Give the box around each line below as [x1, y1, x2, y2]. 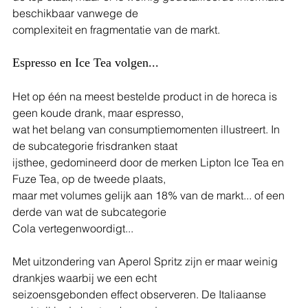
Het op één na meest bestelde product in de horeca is [12, 89, 280, 103]
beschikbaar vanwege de [12, 5, 138, 20]
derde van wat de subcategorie [12, 204, 166, 219]
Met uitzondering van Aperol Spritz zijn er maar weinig [12, 254, 280, 268]
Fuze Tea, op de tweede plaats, [12, 171, 166, 186]
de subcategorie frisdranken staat [12, 138, 177, 153]
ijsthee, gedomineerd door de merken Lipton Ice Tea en [12, 155, 287, 169]
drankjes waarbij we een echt [12, 270, 157, 285]
